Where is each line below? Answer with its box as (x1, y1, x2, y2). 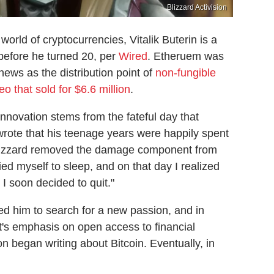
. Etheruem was (147, 50, 224, 62)
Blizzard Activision (167, 2, 227, 12)
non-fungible (155, 66, 216, 79)
